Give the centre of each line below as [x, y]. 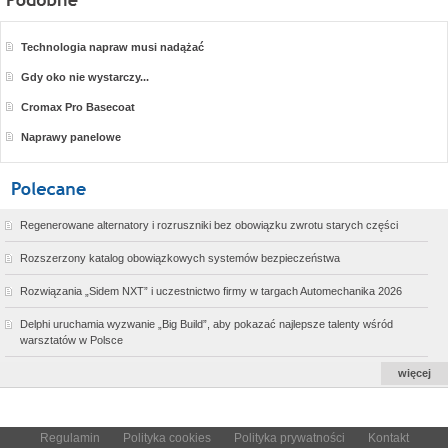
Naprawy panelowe [71, 136]
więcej [414, 372]
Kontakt [388, 437]
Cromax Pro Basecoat [78, 106]
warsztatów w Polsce [71, 339]
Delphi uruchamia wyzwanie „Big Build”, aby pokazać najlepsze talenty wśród [206, 323]
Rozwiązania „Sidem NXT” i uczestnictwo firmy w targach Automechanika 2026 [211, 290]
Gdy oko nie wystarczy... [85, 76]
